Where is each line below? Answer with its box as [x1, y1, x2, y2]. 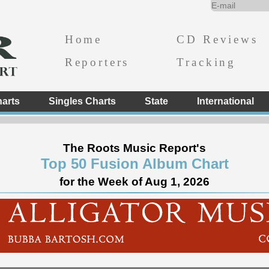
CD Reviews [177, 32, 258, 46]
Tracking [177, 55, 237, 68]
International [196, 96, 254, 106]
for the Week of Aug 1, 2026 [59, 175, 210, 188]
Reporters [64, 55, 130, 68]
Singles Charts [48, 96, 116, 106]
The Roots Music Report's [63, 142, 206, 154]
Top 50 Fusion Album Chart [40, 156, 229, 172]
